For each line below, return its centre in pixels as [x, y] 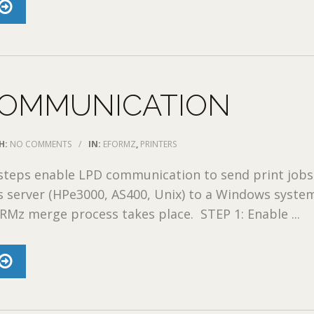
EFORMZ [120, 144]
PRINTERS [159, 144]
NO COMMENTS [41, 144]
